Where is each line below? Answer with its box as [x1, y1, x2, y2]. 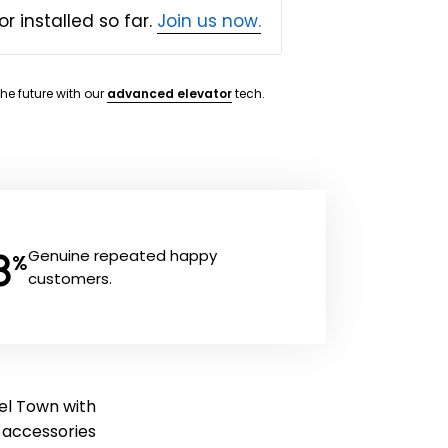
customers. [27, 267, 112, 289]
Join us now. [157, 8, 261, 33]
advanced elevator [107, 84, 232, 102]
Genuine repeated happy [27, 244, 217, 266]
